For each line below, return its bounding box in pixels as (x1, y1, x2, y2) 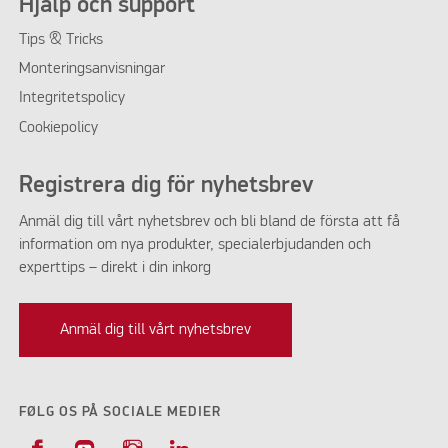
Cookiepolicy (18, 119, 98, 136)
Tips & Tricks (18, 31, 103, 48)
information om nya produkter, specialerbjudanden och (18, 236, 371, 253)
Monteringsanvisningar (18, 60, 165, 77)
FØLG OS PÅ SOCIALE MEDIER (18, 404, 221, 419)
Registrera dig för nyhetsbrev (18, 173, 314, 197)
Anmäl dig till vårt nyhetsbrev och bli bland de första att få (18, 213, 400, 230)
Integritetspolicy (18, 90, 125, 107)
